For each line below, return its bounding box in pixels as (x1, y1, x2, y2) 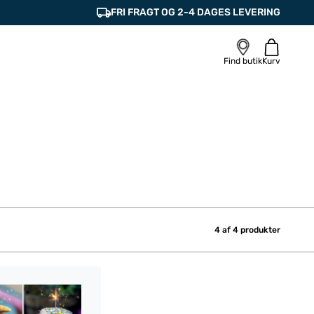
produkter (238, 225, 280, 235)
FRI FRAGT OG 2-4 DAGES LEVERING (111, 6, 280, 18)
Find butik (224, 56, 262, 66)
